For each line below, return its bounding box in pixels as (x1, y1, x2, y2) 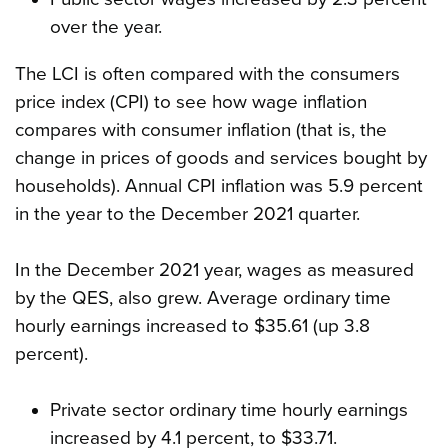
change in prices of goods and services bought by (15, 147, 427, 170)
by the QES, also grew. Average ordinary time (15, 287, 391, 310)
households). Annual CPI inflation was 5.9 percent (15, 175, 423, 198)
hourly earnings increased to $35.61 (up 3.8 (15, 315, 370, 338)
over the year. (49, 16, 162, 39)
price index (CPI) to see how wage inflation (15, 91, 367, 114)
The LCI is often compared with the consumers (15, 63, 400, 86)
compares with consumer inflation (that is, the (15, 119, 387, 142)
